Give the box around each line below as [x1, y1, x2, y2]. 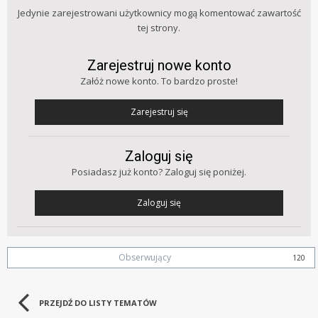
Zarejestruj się [130, 106, 188, 119]
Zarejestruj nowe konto [87, 57, 231, 75]
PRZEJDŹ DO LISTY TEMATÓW [39, 297, 157, 309]
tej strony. [138, 21, 180, 35]
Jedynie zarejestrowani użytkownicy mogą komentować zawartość [17, 6, 301, 20]
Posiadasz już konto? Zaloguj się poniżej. [72, 165, 246, 179]
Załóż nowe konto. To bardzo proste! [80, 75, 238, 88]
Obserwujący [118, 251, 171, 264]
